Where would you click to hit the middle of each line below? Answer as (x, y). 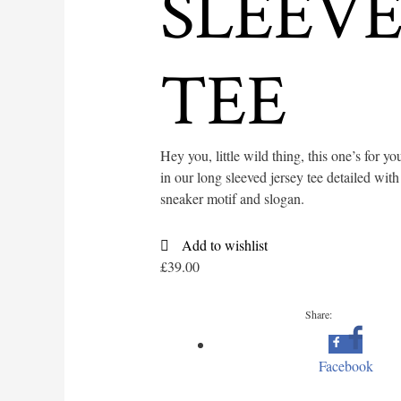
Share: (319, 314)
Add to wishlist (224, 244)
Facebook (346, 365)
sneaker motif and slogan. (232, 198)
